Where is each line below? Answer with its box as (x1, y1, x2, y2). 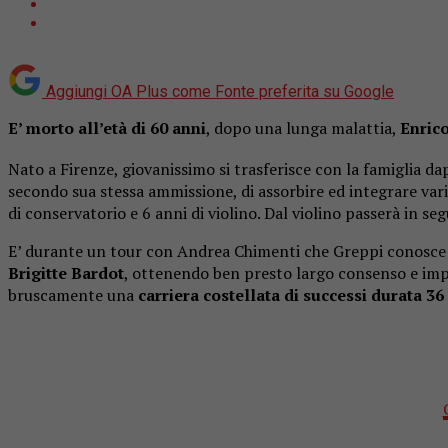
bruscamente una (8, 284, 138, 307)
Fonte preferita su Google (215, 81, 394, 101)
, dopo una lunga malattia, (206, 116, 400, 139)
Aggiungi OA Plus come (46, 81, 211, 101)
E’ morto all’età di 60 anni (8, 116, 206, 139)
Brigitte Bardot (8, 262, 124, 285)
